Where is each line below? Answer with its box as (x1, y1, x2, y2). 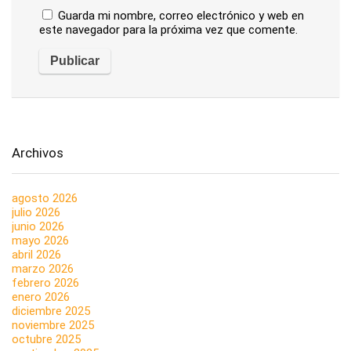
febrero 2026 (12, 276, 79, 291)
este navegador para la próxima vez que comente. (39, 23, 298, 38)
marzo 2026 (12, 262, 74, 277)
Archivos (12, 145, 63, 161)
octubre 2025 (12, 332, 81, 347)
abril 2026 (12, 248, 61, 262)
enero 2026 (12, 290, 70, 305)
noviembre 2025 (12, 318, 94, 333)
